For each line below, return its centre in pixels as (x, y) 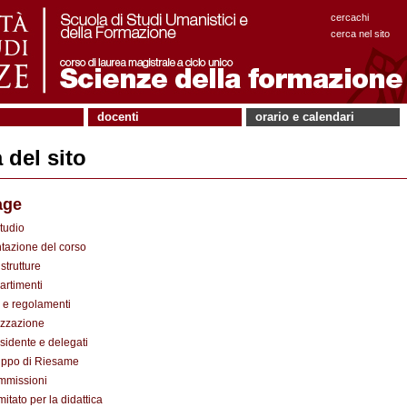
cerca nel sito (360, 34)
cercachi (350, 17)
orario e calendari (305, 117)
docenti (118, 117)
